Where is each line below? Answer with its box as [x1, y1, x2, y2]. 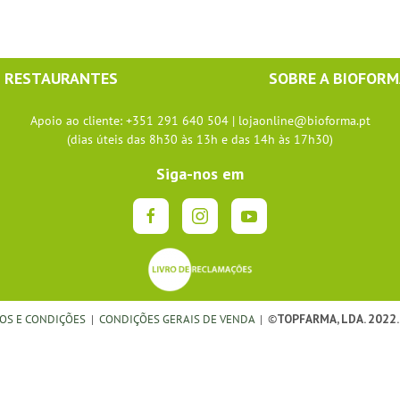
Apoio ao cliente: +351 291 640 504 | [29, 112, 238, 129]
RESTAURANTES [4, 68, 118, 89]
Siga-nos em [156, 163, 244, 185]
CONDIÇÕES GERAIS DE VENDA [99, 311, 257, 328]
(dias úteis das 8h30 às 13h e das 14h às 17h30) [67, 131, 333, 148]
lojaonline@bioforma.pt [237, 112, 371, 129]
